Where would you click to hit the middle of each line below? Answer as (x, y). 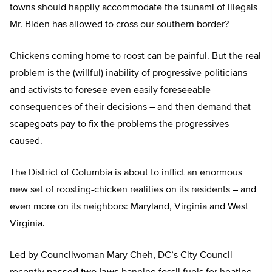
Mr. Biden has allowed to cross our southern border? (121, 25)
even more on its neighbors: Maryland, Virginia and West (129, 207)
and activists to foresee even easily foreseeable (110, 91)
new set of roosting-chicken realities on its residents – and (133, 190)
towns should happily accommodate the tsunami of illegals (134, 8)
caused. (27, 142)
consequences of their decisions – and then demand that (130, 108)
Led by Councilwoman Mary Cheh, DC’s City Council (121, 256)
